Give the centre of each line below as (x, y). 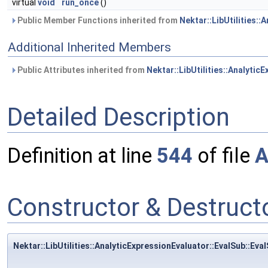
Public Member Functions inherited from (98, 20)
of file (224, 156)
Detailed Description (118, 117)
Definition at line (82, 156)
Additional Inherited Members (89, 47)
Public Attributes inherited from (81, 70)
